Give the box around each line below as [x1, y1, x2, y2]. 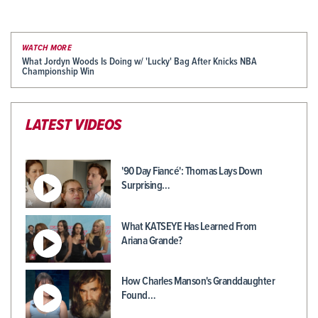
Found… [121, 288, 155, 304]
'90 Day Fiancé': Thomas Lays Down [121, 164, 263, 180]
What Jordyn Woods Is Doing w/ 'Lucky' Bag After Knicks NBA [22, 55, 257, 69]
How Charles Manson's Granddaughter [121, 274, 275, 290]
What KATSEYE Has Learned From [121, 219, 257, 234]
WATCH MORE [22, 43, 72, 55]
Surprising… [121, 178, 170, 194]
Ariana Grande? [121, 233, 182, 248]
